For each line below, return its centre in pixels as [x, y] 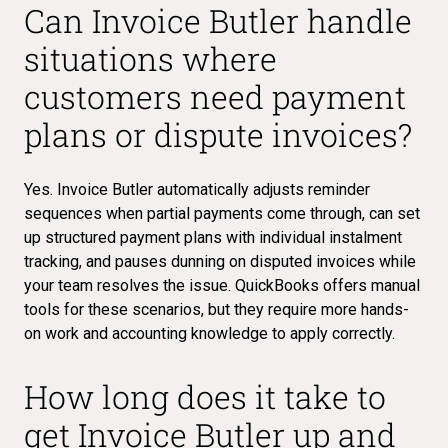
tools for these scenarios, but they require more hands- [216, 309]
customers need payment [215, 96]
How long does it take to [205, 396]
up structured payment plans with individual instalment [213, 237]
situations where [150, 58]
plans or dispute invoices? [218, 134]
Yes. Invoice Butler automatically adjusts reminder [197, 189]
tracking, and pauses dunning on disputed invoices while [220, 261]
